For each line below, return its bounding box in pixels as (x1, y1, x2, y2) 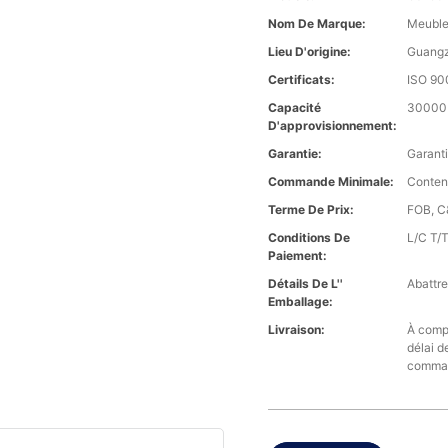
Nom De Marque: (268, 16, 367, 32)
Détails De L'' (268, 276, 344, 292)
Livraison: (268, 322, 326, 338)
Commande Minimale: (268, 174, 395, 190)
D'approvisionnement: (268, 118, 398, 134)
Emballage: (268, 294, 334, 310)
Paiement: (268, 248, 328, 264)
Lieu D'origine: (268, 44, 352, 60)
